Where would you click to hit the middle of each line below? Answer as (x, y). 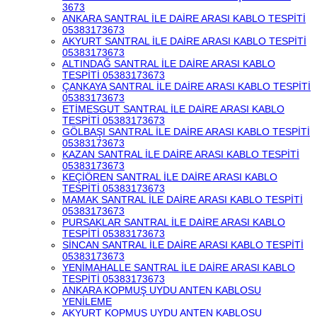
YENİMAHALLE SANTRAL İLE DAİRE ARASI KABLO (179, 267)
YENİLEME (87, 301)
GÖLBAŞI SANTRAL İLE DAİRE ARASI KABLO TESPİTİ (186, 132)
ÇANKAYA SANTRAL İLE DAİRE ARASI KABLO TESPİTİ (186, 86)
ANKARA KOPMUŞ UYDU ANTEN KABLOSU (162, 290)
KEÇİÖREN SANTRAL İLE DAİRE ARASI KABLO (170, 177)
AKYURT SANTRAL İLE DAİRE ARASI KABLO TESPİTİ (184, 41)
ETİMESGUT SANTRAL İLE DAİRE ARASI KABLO (173, 109)
